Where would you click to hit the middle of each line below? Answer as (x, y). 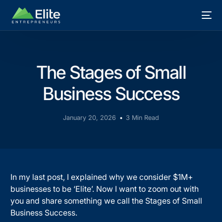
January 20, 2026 (90, 117)
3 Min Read (142, 117)
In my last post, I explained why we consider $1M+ (102, 177)
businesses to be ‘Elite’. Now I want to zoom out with (105, 189)
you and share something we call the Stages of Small (107, 200)
